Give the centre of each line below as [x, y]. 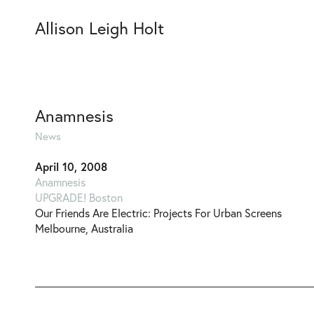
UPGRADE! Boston [79, 197]
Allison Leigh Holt [100, 28]
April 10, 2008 [71, 166]
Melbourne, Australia [84, 228]
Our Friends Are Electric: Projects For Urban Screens [158, 213]
